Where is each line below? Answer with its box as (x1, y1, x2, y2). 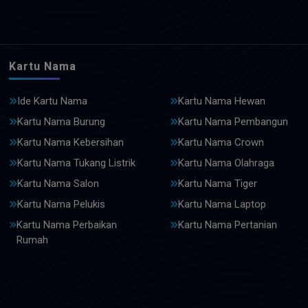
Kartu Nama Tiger (177, 177, 257, 190)
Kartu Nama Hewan (177, 95, 265, 108)
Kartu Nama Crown (177, 136, 264, 149)
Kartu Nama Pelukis (17, 198, 105, 211)
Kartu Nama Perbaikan (16, 219, 117, 232)
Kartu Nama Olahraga (177, 157, 274, 170)
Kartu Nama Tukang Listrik (17, 157, 135, 170)
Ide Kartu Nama (17, 95, 87, 108)
